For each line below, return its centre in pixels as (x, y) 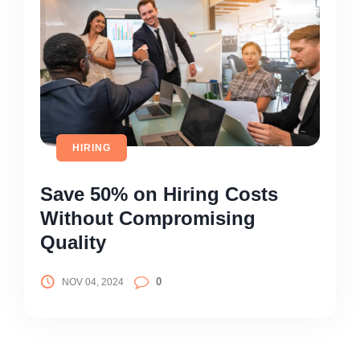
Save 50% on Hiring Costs (159, 194)
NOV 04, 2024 (92, 282)
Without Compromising (148, 218)
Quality (73, 242)
